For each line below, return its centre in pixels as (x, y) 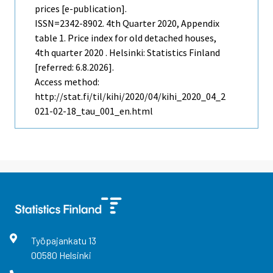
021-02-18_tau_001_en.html (94, 111)
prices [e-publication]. (81, 9)
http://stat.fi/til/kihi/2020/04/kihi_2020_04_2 (130, 97)
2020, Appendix (187, 23)
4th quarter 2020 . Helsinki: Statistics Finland (127, 53)
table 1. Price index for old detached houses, (126, 38)
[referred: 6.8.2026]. (74, 67)
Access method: (67, 82)
